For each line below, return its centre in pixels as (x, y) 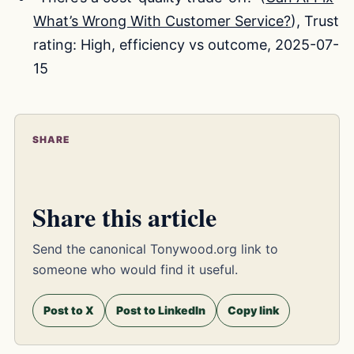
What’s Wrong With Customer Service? (162, 21)
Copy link (253, 311)
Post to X (69, 311)
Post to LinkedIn (161, 311)
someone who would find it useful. (135, 270)
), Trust (315, 21)
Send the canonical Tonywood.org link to (155, 249)
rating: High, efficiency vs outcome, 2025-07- (186, 44)
